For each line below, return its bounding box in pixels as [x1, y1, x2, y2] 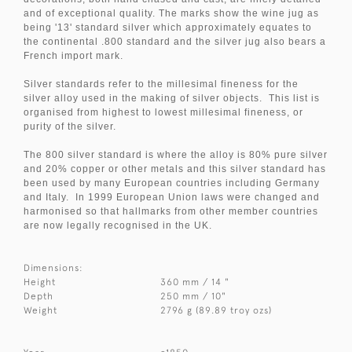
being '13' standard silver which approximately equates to [24, 22, 312, 34]
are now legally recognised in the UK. [24, 220, 212, 232]
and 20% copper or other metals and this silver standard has [24, 163, 326, 175]
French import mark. [24, 50, 123, 62]
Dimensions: [24, 262, 83, 274]
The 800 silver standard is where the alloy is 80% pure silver [24, 149, 328, 161]
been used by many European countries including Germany [24, 178, 320, 189]
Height [24, 277, 56, 288]
